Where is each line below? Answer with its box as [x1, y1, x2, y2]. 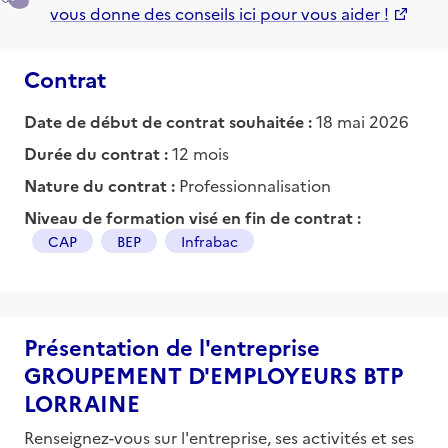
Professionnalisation [179, 173, 331, 196]
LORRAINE [24, 386, 140, 418]
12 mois [172, 141, 229, 164]
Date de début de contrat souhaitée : [24, 109, 312, 132]
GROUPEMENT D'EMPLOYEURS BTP [24, 358, 403, 390]
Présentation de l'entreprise [24, 330, 320, 362]
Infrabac [181, 230, 238, 251]
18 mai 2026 [316, 109, 409, 132]
